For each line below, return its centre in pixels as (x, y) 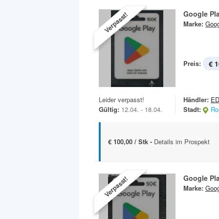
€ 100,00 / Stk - (131, 142)
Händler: (196, 100)
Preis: (192, 63)
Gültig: (109, 109)
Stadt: (192, 109)
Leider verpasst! (121, 100)
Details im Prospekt (182, 142)
